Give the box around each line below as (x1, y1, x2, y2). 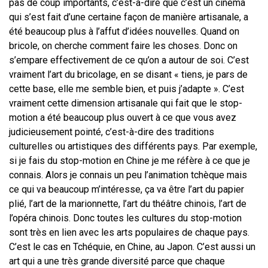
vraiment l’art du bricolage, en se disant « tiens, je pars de (9, 69, 248, 81)
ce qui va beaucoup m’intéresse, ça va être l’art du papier (9, 184, 244, 196)
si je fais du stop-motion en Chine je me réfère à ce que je (9, 155, 250, 167)
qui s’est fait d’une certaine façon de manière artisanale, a (9, 11, 248, 23)
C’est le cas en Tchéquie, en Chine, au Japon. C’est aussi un (9, 241, 255, 253)
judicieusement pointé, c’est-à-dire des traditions (9, 126, 214, 138)
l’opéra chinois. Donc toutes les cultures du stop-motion (9, 212, 242, 224)
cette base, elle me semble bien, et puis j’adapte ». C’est (9, 83, 244, 95)
